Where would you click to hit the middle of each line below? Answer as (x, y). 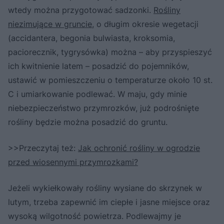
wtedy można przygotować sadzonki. (81, 10)
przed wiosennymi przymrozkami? (73, 162)
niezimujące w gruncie (50, 24)
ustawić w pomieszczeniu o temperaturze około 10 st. (110, 80)
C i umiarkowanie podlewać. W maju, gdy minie (97, 94)
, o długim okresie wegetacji (145, 24)
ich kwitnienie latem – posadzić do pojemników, (98, 66)
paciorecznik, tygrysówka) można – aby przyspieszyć (110, 52)
